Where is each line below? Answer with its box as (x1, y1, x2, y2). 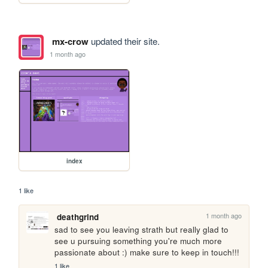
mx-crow (51, 35, 89, 48)
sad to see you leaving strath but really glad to (54, 223, 229, 235)
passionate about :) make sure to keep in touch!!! (54, 246, 240, 258)
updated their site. (88, 35, 160, 48)
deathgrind (56, 211, 99, 223)
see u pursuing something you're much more (54, 234, 223, 246)
